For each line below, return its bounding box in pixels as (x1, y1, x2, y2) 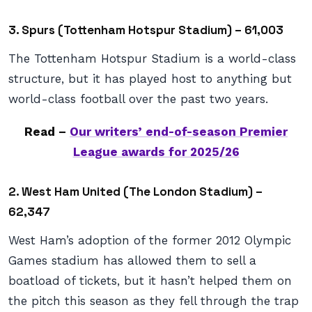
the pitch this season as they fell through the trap (8, 294, 299, 308)
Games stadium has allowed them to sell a (8, 253, 256, 267)
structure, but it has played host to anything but (8, 72, 292, 86)
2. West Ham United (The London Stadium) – (8, 184, 263, 199)
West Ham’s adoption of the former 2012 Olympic (8, 233, 291, 247)
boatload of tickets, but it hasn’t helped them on (8, 274, 292, 288)
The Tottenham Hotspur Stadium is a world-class (8, 52, 296, 65)
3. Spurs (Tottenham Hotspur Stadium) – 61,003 (8, 22, 283, 38)
